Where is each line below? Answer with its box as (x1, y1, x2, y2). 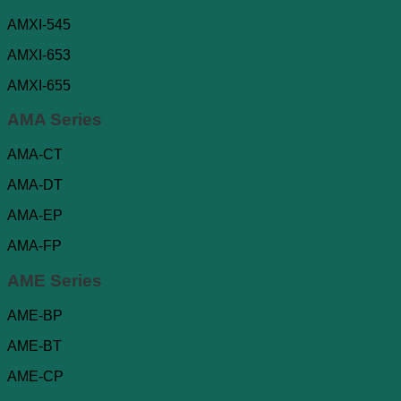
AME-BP (7, 307, 63, 323)
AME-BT (7, 337, 62, 354)
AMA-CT (7, 147, 63, 163)
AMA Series (7, 110, 102, 130)
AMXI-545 (7, 16, 71, 32)
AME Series (7, 270, 102, 290)
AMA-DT (7, 177, 63, 193)
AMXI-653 (7, 47, 71, 63)
